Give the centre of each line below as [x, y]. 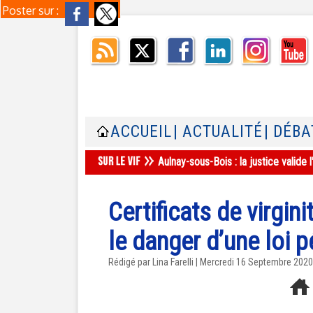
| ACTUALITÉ [218, 132]
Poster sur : [32, 10]
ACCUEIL [141, 132]
